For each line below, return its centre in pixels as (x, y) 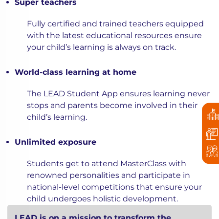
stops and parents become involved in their (112, 106)
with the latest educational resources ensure (114, 36)
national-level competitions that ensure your (114, 187)
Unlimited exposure (55, 142)
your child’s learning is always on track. (101, 47)
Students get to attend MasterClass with (107, 164)
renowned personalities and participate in (109, 175)
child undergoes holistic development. (102, 199)
